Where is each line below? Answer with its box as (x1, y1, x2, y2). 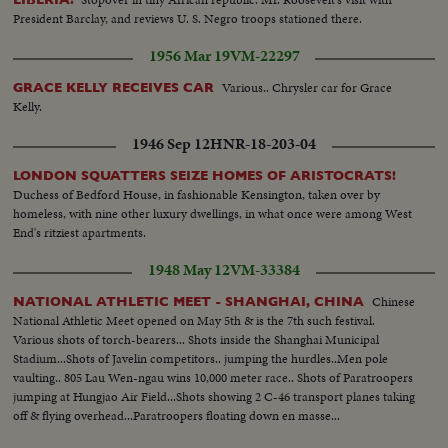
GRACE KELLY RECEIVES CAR (13, 79, 219, 95)
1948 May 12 (148, 259, 230, 282)
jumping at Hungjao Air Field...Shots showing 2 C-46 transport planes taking (13, 387, 416, 407)
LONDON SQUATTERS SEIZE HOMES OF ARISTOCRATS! (13, 168, 397, 184)
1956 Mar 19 (148, 45, 230, 68)
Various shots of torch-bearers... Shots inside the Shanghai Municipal (13, 330, 380, 350)
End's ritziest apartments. (13, 223, 147, 243)
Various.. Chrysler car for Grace (222, 77, 393, 97)
